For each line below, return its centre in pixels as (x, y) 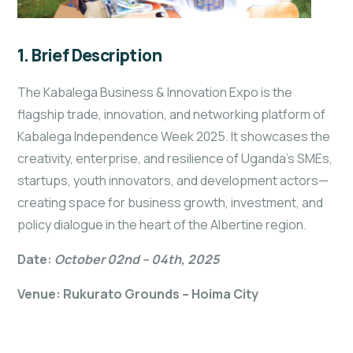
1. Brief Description (89, 55)
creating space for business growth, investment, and (170, 202)
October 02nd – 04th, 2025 (137, 259)
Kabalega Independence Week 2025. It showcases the (174, 136)
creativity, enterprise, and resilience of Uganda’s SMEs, (175, 158)
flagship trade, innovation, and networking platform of (171, 114)
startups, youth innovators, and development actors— (173, 180)
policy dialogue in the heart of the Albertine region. (162, 224)
